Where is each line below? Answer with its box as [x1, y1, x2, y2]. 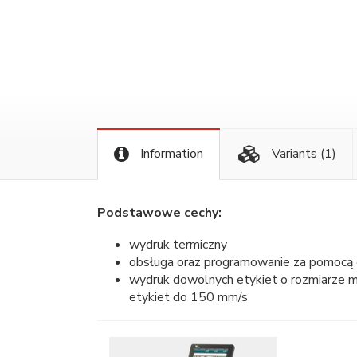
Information [137, 145, 203, 163]
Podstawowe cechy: [97, 204, 222, 222]
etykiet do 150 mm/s [129, 288, 248, 307]
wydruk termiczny [129, 236, 227, 254]
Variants [269, 145, 320, 163]
